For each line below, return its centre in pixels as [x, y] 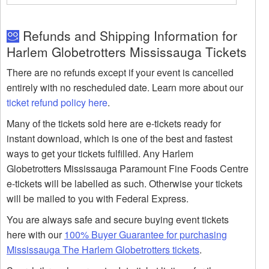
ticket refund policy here [57, 103]
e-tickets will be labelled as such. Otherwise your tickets [125, 184]
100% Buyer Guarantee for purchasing [146, 235]
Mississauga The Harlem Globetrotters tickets [103, 250]
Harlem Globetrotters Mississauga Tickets [127, 52]
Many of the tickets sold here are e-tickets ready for [114, 124]
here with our [35, 235]
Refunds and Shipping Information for [128, 36]
